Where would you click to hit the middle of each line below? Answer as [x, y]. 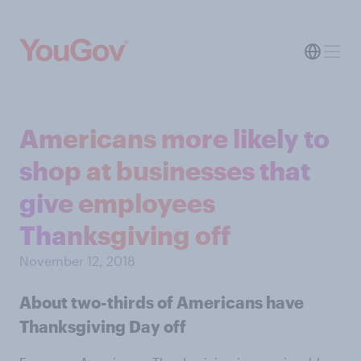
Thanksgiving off [125, 235]
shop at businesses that [165, 170]
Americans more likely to [174, 138]
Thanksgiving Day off [103, 326]
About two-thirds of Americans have [162, 302]
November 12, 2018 [77, 261]
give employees [117, 203]
